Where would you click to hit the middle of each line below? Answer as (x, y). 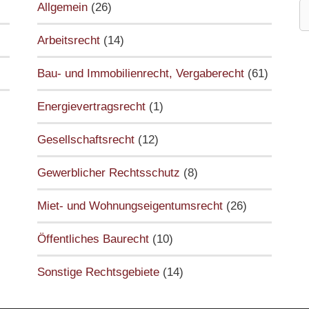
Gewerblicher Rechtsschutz (108, 173)
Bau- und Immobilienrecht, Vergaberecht (140, 73)
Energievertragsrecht (91, 107)
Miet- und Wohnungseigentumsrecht (130, 206)
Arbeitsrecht (68, 40)
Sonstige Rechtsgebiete (98, 272)
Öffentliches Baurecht (93, 239)
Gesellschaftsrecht (86, 140)
